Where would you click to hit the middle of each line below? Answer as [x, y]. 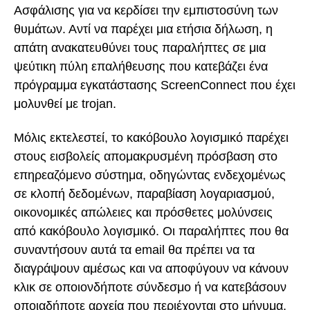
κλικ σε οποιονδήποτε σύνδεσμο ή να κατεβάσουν [150, 287]
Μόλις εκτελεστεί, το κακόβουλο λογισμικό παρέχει [151, 137]
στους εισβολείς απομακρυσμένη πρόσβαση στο [146, 156]
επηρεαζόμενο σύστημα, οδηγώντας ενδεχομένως [150, 175]
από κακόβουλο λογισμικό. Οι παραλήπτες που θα [151, 231]
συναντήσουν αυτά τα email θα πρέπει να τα [134, 249]
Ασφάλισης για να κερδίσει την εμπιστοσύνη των [146, 11]
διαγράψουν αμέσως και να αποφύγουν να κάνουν [151, 268]
